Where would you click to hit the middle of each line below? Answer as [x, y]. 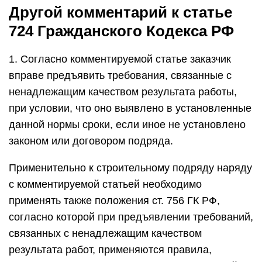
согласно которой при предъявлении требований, [131, 217]
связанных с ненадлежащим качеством [105, 233]
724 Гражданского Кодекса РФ [121, 31]
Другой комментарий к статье [120, 12]
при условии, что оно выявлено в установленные [130, 108]
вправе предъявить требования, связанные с [120, 75]
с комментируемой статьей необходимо [105, 184]
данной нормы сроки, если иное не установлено [127, 125]
